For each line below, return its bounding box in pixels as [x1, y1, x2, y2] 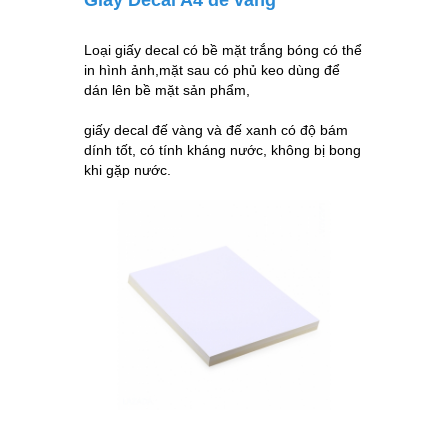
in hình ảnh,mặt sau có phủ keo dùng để [84, 61, 340, 78]
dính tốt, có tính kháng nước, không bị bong [84, 141, 361, 158]
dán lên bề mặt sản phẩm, [84, 81, 250, 98]
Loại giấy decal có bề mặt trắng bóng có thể [84, 41, 362, 58]
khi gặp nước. [84, 161, 171, 178]
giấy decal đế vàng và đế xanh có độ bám [84, 121, 348, 138]
